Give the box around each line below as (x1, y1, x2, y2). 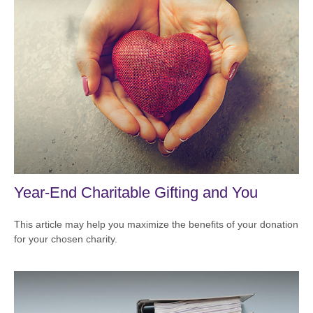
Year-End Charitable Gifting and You (14, 183, 258, 201)
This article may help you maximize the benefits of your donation (14, 218, 298, 230)
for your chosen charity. (14, 233, 117, 245)
